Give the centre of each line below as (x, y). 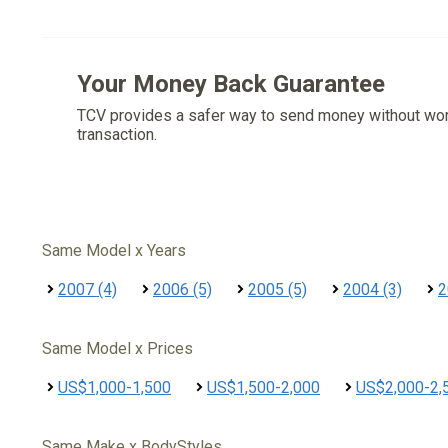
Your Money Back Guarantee (231, 84)
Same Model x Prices (117, 348)
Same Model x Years (114, 250)
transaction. (117, 134)
